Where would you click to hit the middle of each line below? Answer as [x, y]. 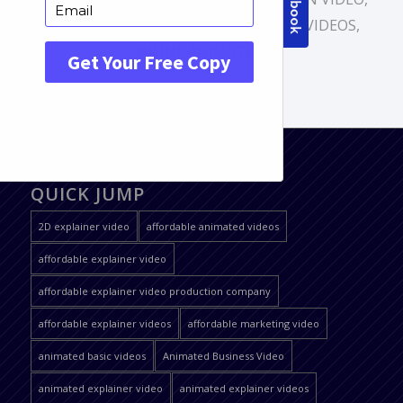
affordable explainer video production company [154, 291]
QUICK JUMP [87, 194]
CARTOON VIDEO [101, 26]
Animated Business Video [223, 356]
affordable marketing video [253, 324]
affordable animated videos [212, 227]
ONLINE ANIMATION [201, 52]
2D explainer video [84, 227]
